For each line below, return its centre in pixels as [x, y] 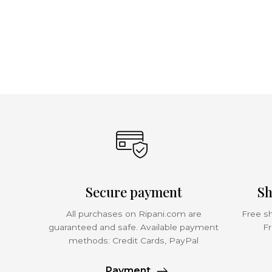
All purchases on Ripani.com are [134, 214]
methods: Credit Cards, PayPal [134, 240]
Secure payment [134, 192]
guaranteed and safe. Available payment [134, 227]
